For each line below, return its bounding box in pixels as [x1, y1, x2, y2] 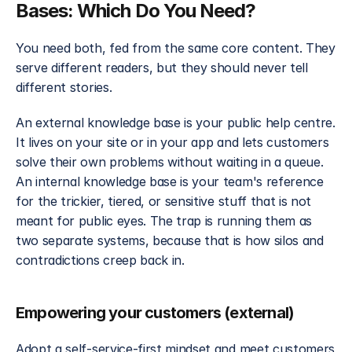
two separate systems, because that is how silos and [16, 233, 324, 248]
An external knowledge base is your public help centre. [16, 115, 335, 130]
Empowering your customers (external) [16, 303, 295, 322]
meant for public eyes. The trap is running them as [16, 213, 312, 229]
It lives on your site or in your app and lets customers [16, 134, 329, 150]
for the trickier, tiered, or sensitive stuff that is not [16, 193, 312, 209]
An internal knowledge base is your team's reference [16, 174, 324, 189]
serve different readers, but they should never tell [16, 60, 308, 75]
